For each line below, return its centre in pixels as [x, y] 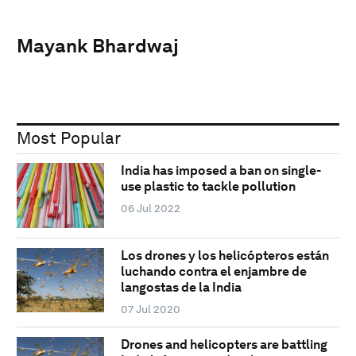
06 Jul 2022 [150, 209]
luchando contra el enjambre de [213, 271]
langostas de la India [181, 287]
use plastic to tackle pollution [208, 187]
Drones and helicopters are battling [224, 344]
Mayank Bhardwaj [98, 45]
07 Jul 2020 [150, 309]
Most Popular [69, 137]
